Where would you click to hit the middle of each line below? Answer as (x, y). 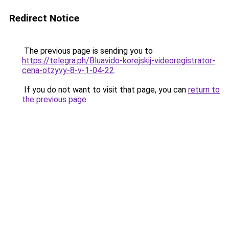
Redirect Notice (44, 18)
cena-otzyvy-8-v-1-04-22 (68, 70)
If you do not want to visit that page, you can (105, 90)
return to (204, 90)
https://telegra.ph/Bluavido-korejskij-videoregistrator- (119, 61)
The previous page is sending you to (87, 51)
